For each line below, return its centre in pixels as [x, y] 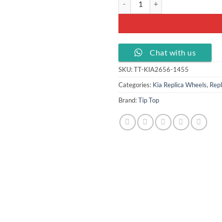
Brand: [128, 100]
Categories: [136, 84]
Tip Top [149, 100]
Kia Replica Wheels [180, 84]
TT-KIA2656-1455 [161, 69]
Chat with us [173, 52]
